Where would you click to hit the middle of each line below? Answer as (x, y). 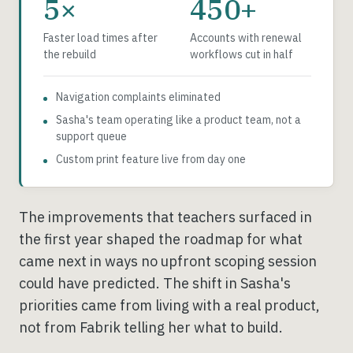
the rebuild (70, 54)
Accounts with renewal (246, 37)
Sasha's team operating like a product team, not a (178, 119)
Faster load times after (100, 37)
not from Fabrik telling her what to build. (151, 327)
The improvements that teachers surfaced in (165, 217)
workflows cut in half (242, 54)
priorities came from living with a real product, (169, 305)
